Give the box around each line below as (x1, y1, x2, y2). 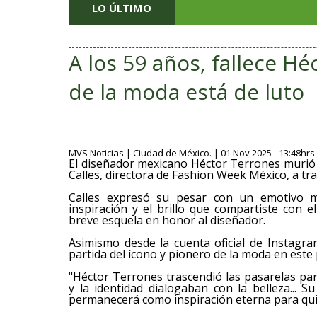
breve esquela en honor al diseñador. (69, 212, 265, 228)
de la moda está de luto (69, 77, 304, 106)
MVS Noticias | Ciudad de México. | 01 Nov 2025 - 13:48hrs (69, 146, 315, 159)
